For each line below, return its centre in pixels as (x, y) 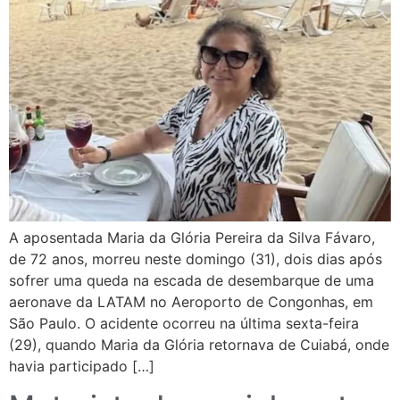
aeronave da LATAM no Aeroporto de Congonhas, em (191, 302)
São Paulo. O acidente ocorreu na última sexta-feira (184, 324)
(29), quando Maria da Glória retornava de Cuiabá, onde (199, 345)
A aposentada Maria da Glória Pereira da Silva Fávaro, (192, 238)
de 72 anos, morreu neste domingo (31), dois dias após (196, 259)
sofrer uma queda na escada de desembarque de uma (192, 281)
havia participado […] (82, 367)
